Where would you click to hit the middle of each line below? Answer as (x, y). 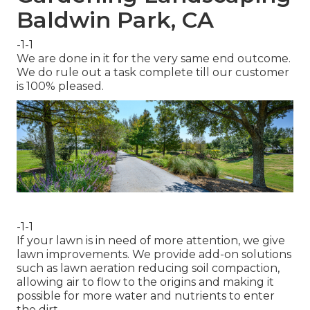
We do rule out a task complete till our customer (153, 73)
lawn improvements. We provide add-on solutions (154, 255)
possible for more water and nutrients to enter (146, 296)
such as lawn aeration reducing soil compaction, (148, 268)
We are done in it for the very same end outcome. (154, 59)
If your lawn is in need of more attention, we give (151, 241)
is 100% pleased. (60, 86)
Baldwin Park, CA (115, 20)
